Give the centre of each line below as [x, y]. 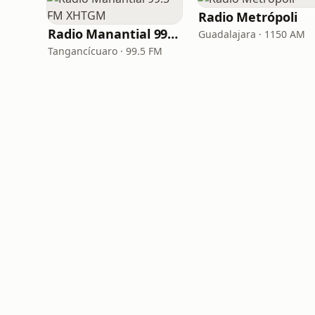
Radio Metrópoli [248, 17]
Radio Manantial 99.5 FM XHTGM [173, 34]
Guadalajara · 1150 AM [252, 34]
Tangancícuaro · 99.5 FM [105, 51]
